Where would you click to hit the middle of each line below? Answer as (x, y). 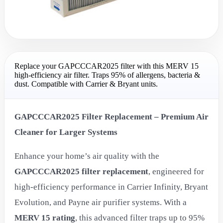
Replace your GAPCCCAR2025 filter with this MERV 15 (107, 66)
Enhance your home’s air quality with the (87, 156)
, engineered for (176, 171)
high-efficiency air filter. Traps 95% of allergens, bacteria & (107, 75)
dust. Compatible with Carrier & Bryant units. (86, 84)
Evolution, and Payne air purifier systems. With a (101, 202)
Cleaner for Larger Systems (66, 132)
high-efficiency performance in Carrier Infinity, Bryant (111, 187)
